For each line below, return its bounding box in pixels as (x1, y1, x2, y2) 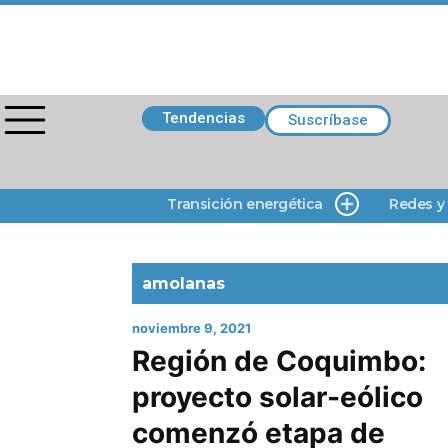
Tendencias (162, 109, 245, 127)
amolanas (142, 274, 225, 293)
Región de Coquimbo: (132, 344, 426, 378)
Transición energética (167, 195, 323, 213)
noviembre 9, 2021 (132, 320, 251, 336)
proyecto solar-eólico (132, 380, 423, 414)
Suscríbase (288, 111, 368, 129)
